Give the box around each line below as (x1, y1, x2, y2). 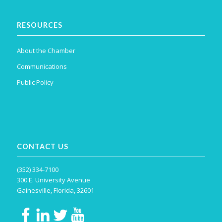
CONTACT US (16, 142, 68, 151)
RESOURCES (16, 21, 62, 30)
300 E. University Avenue (16, 175, 90, 185)
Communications (16, 62, 67, 71)
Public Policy (16, 78, 54, 87)
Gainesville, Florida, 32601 (16, 186, 94, 195)
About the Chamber (16, 46, 75, 55)
